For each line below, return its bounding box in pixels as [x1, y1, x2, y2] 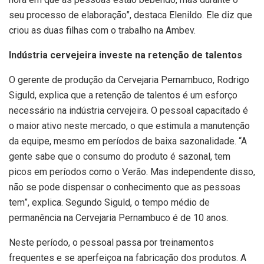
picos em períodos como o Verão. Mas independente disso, [9, 166, 255, 178]
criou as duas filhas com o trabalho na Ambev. [9, 25, 196, 37]
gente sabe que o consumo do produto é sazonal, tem [9, 151, 230, 163]
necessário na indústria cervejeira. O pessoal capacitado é [9, 105, 248, 117]
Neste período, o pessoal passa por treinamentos [9, 237, 214, 249]
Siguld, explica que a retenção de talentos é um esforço [9, 90, 237, 101]
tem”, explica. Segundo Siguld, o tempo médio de [9, 197, 210, 209]
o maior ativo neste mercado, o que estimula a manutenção [9, 120, 250, 132]
